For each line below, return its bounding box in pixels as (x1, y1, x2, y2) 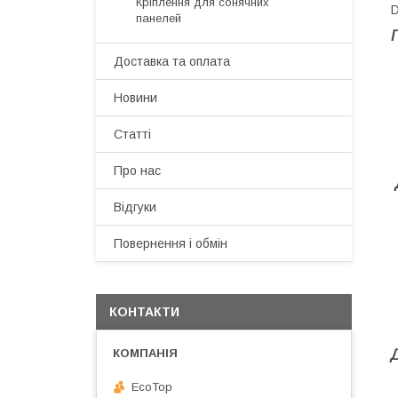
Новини (114, 91, 157, 105)
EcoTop (131, 379, 172, 394)
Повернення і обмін (114, 236, 227, 251)
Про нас (114, 163, 161, 178)
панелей (136, 12, 181, 25)
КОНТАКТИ (109, 305, 179, 319)
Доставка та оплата (114, 54, 230, 68)
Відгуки (114, 200, 156, 214)
